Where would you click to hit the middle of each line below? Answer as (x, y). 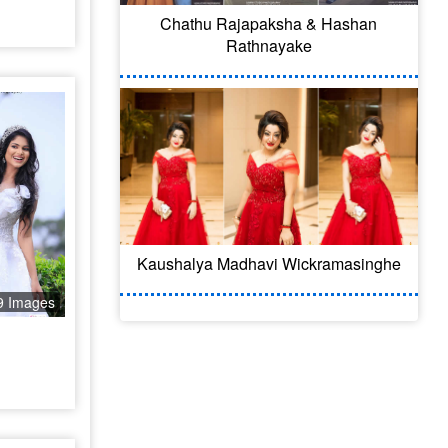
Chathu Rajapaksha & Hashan (269, 24)
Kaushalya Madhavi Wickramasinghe (268, 263)
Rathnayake (268, 46)
